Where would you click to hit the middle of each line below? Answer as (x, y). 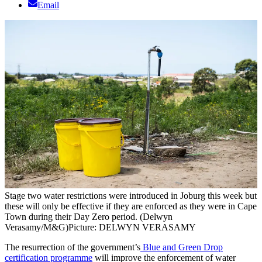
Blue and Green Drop (182, 247)
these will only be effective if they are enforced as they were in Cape (131, 206)
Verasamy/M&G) (37, 227)
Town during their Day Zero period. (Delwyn (89, 216)
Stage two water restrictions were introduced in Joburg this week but (131, 195)
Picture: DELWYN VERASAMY (132, 227)
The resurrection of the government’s (73, 247)
